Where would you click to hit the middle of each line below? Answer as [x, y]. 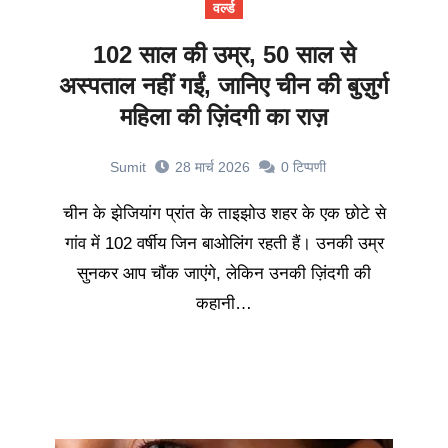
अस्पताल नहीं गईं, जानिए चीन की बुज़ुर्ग [224, 86]
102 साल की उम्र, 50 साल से [224, 55]
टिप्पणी [309, 167]
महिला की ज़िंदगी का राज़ [224, 117]
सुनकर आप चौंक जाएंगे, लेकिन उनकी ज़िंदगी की [224, 274]
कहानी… [224, 304]
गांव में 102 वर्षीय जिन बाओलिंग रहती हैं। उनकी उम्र [224, 244]
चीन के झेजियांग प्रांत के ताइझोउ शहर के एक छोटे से [70, 214]
